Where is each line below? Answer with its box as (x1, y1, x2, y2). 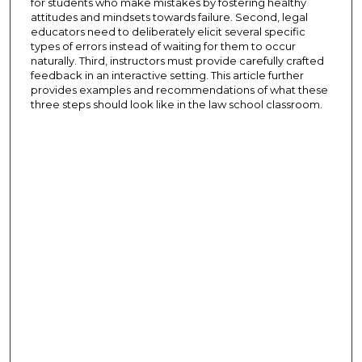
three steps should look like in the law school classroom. (30, 97, 322, 111)
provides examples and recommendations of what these (30, 82, 328, 96)
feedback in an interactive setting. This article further (30, 68, 304, 82)
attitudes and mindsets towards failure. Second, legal (30, 10, 308, 23)
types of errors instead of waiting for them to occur (30, 39, 296, 53)
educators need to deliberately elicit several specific (30, 24, 305, 38)
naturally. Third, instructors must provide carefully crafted (30, 53, 324, 67)
